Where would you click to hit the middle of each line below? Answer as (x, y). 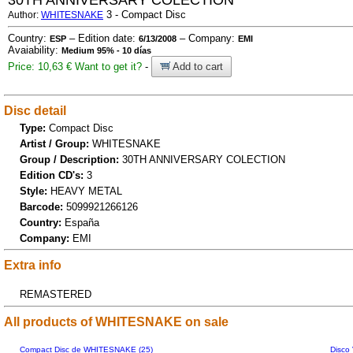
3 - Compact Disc (145, 15)
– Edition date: (102, 38)
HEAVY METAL (86, 191)
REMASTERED (56, 294)
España (82, 222)
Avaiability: (35, 50)
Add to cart (197, 67)
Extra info (33, 265)
